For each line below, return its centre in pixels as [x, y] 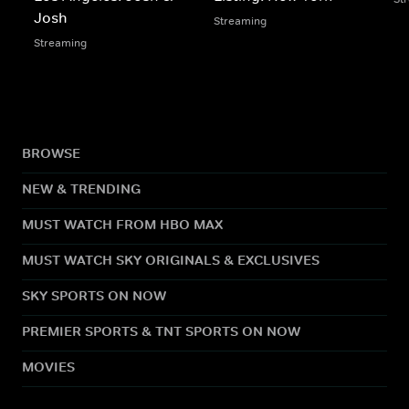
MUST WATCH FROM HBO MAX [122, 224]
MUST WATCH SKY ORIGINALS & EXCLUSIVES [171, 259]
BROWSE [51, 152]
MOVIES [48, 366]
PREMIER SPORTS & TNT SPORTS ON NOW [161, 330]
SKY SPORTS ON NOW [94, 295]
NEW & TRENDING [81, 188]
